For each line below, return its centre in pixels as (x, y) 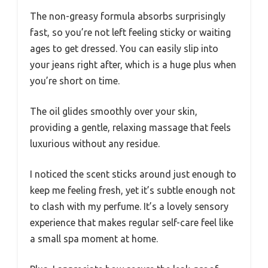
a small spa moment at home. (94, 239)
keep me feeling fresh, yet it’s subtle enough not (133, 191)
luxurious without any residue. (95, 144)
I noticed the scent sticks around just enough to (133, 174)
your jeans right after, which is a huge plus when (133, 65)
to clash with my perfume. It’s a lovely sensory (129, 207)
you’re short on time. (75, 81)
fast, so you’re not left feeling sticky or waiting (130, 33)
